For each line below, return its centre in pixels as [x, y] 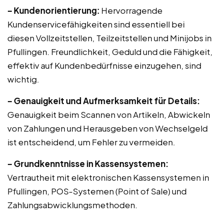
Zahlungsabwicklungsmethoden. [72, 205]
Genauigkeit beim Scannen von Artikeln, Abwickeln [109, 114]
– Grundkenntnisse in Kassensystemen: [88, 164]
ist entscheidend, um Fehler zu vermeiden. [91, 142]
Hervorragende [131, 10]
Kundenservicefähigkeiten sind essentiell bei [96, 24]
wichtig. [23, 79]
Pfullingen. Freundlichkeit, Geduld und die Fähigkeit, [110, 52]
